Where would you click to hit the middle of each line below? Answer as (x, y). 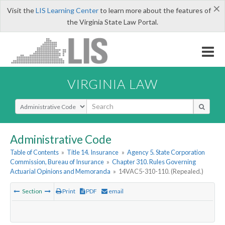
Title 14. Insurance (93, 152)
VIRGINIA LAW (113, 84)
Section (32, 191)
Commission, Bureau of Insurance (57, 162)
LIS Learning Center (67, 10)
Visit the (21, 10)
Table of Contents (34, 152)
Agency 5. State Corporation (166, 152)
